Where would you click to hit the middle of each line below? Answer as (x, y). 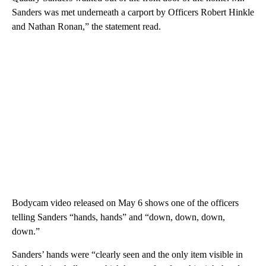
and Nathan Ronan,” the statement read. (86, 27)
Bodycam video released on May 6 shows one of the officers (125, 203)
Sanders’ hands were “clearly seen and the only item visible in (127, 255)
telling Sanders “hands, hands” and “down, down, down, (118, 217)
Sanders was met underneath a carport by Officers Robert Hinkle (133, 12)
